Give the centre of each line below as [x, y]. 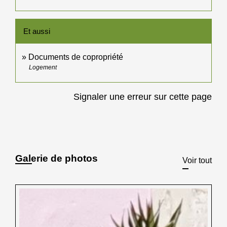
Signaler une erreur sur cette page [143, 97]
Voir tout [197, 161]
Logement [43, 68]
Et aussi [37, 31]
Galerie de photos [56, 159]
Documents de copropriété [76, 57]
